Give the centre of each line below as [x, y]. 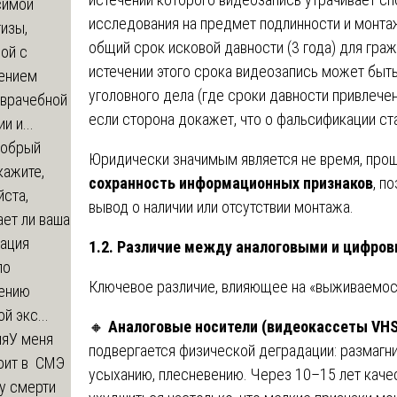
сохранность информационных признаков [231, 183]
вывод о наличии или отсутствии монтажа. [221, 206]
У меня [31, 339]
